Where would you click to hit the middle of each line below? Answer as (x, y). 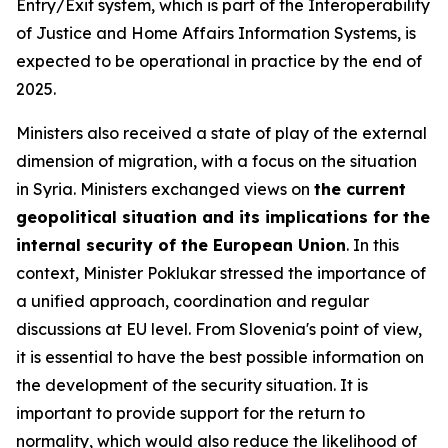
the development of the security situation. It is (192, 385)
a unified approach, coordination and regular (192, 301)
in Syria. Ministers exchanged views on (165, 189)
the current (360, 189)
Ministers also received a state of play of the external (221, 133)
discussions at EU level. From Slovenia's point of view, (219, 329)
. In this (372, 245)
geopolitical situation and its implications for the (223, 217)
